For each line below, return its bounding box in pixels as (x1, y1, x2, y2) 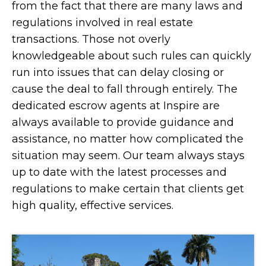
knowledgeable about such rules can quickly (12, 49, 251, 62)
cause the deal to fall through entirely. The (12, 83, 237, 96)
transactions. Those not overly (12, 33, 170, 46)
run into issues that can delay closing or (12, 66, 224, 79)
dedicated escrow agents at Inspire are (12, 99, 220, 112)
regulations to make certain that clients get (12, 182, 244, 195)
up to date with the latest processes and (12, 166, 227, 179)
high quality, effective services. (12, 199, 173, 212)
